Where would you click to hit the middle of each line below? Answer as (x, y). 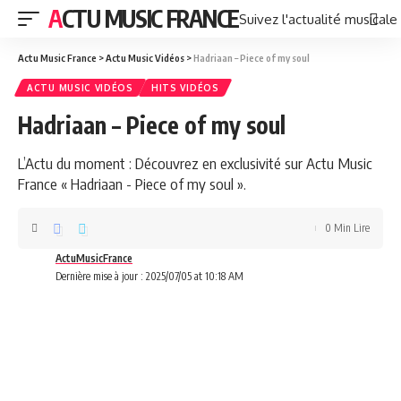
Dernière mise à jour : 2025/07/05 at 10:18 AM (149, 276)
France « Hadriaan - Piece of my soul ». (132, 183)
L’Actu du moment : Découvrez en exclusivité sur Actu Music (195, 163)
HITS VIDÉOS (185, 88)
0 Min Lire (347, 228)
